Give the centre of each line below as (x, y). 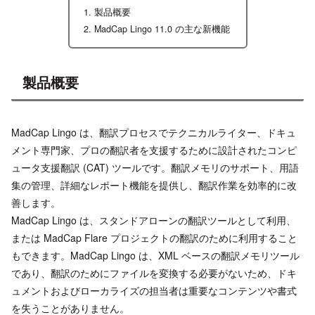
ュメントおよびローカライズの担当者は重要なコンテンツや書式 (154, 290)
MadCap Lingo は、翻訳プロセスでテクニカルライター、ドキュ (154, 132)
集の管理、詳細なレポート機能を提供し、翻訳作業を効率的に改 (154, 185)
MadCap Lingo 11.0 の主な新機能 (162, 29)
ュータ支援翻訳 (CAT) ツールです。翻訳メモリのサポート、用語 (155, 167)
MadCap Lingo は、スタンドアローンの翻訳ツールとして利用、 (154, 220)
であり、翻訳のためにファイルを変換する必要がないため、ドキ (154, 272)
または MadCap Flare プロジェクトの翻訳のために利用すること (154, 237)
